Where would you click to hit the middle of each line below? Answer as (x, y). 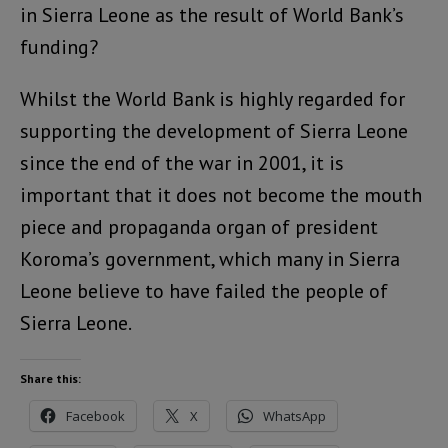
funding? (59, 47)
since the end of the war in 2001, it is (182, 163)
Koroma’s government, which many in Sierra (210, 259)
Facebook (95, 416)
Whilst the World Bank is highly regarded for (212, 99)
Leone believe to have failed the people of (204, 291)
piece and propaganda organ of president (199, 227)
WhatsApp (294, 416)
